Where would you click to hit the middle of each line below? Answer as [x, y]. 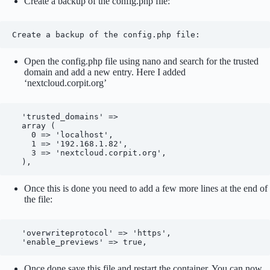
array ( [17, 126]
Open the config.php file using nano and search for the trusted [141, 61]
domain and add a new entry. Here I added [105, 72]
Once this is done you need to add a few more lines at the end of [146, 189]
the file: [38, 199]
